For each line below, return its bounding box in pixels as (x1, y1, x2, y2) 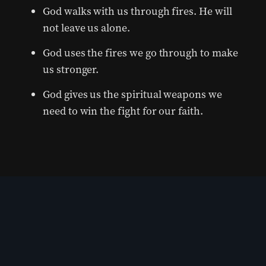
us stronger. (43, 62, 99, 77)
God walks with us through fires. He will (43, 4, 232, 19)
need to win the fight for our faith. (43, 104, 203, 119)
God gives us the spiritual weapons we (43, 87, 222, 102)
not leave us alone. (43, 21, 130, 36)
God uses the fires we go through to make (43, 46, 238, 61)
